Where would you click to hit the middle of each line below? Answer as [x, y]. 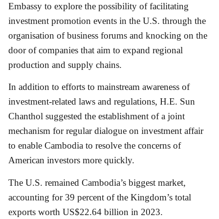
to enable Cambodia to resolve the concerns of [95, 146]
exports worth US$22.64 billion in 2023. [86, 212]
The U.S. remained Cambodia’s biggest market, [97, 182]
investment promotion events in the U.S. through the [107, 21]
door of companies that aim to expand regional [96, 50]
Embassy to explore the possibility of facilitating [99, 6]
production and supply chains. [65, 65]
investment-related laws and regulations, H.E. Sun [102, 102]
